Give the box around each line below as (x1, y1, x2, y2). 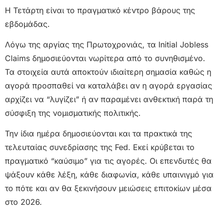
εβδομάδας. (5, 19, 50, 29)
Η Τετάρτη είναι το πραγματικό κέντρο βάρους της (5, 5, 195, 15)
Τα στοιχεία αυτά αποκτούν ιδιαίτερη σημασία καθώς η (5, 67, 211, 77)
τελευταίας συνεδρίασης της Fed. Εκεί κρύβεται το (5, 142, 195, 153)
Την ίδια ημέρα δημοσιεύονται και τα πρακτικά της (5, 129, 192, 139)
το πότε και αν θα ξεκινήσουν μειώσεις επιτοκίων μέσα (5, 183, 212, 194)
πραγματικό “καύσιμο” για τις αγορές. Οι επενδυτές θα (5, 156, 212, 166)
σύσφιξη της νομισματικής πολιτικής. (5, 108, 141, 118)
